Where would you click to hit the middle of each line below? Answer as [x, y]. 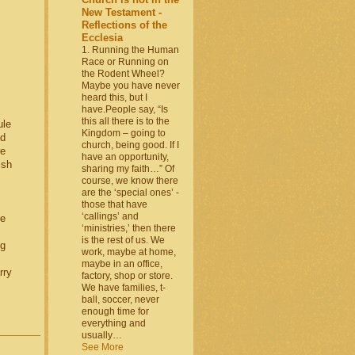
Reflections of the [124, 25]
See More [102, 347]
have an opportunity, [125, 157]
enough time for [115, 312]
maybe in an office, [122, 264]
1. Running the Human [130, 50]
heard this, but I [114, 98]
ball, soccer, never [120, 300]
